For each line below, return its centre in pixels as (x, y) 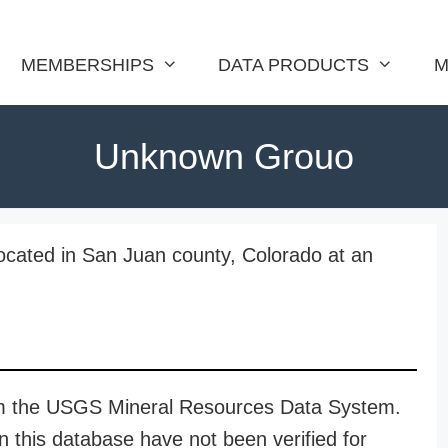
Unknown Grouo (224, 156)
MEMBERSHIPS (87, 65)
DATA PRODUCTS (294, 65)
